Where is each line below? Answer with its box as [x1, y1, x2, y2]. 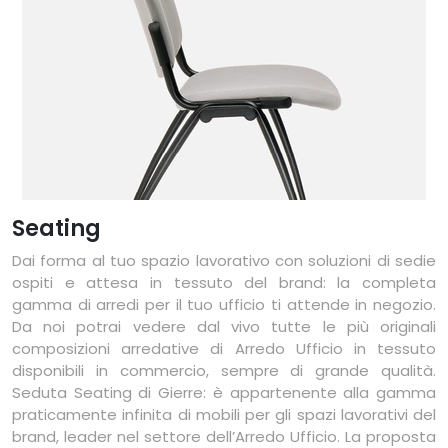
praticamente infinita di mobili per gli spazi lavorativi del [12, 404, 436, 426]
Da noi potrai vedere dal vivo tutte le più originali [12, 316, 436, 338]
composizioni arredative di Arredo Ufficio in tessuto [12, 338, 436, 360]
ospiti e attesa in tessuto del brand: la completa [12, 272, 436, 294]
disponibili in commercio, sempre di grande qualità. [12, 360, 436, 382]
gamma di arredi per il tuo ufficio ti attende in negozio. [12, 294, 436, 316]
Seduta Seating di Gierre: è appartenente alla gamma [12, 382, 436, 404]
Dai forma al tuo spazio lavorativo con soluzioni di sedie [12, 250, 436, 272]
